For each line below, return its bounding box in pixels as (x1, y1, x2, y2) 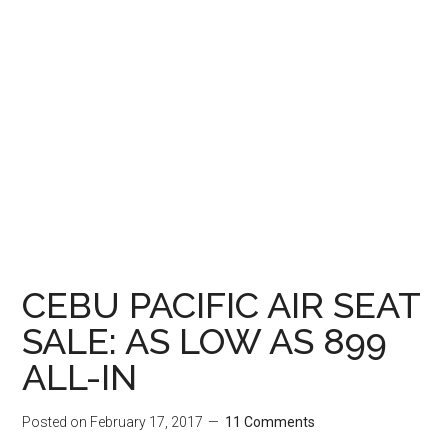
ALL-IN (22, 356, 138, 398)
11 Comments (225, 414, 316, 430)
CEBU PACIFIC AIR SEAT (22, 284, 421, 326)
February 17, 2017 (90, 414, 204, 430)
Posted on (22, 414, 91, 430)
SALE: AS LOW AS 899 (22, 320, 388, 362)
